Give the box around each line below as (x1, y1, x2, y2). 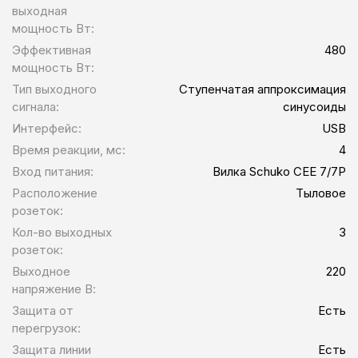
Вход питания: (12, 163, 93, 179)
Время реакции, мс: (12, 141, 125, 157)
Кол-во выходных (12, 224, 112, 240)
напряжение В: (12, 280, 96, 296)
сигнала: (12, 98, 59, 114)
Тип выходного (12, 81, 97, 97)
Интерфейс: (12, 120, 82, 136)
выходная (12, 2, 67, 18)
